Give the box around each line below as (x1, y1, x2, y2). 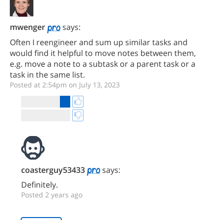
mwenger (10, 22, 45, 32)
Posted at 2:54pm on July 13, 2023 (10, 80, 120, 89)
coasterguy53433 (21, 164, 85, 175)
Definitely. (21, 179, 58, 191)
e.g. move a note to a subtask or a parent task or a (10, 58, 195, 69)
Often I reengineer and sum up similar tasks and (10, 36, 188, 48)
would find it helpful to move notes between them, (10, 47, 196, 58)
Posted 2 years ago (21, 190, 82, 200)
